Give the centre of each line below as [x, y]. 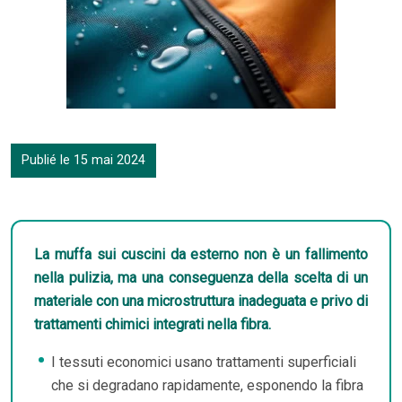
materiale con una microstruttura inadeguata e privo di [201, 301]
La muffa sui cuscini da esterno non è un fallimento [201, 254]
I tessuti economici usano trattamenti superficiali [204, 362]
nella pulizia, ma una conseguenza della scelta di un [201, 277]
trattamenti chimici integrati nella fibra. [153, 324]
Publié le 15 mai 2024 [83, 160]
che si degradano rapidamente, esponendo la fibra [208, 385]
